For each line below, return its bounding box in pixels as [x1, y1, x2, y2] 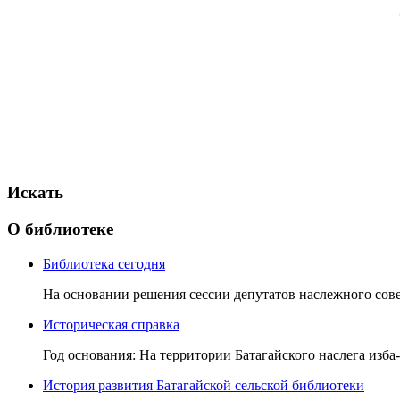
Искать [7, 183, 63, 203]
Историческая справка [43, 316, 179, 332]
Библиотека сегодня [43, 255, 165, 271]
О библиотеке [7, 219, 113, 238]
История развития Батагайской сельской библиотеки [43, 377, 364, 393]
